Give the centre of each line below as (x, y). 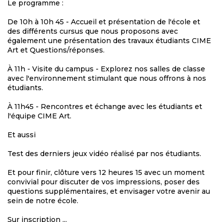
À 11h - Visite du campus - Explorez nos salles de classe (106, 69)
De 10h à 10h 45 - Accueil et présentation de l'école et (104, 22)
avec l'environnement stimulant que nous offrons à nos (107, 79)
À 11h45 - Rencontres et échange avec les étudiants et (105, 107)
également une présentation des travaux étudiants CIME (109, 41)
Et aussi (22, 135)
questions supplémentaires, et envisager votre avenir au (109, 192)
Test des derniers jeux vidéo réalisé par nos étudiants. (104, 154)
